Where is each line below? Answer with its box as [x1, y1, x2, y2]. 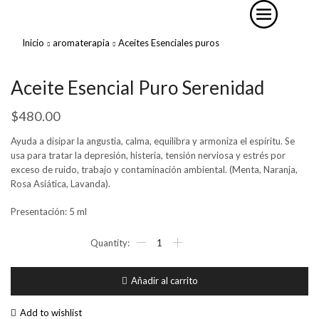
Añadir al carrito [130, 275, 198, 287]
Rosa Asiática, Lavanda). [11, 178, 110, 189]
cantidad [136, 280, 172, 292]
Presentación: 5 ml [11, 205, 87, 217]
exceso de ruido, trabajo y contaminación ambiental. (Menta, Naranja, [11, 164, 298, 175]
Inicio [22, 37, 44, 48]
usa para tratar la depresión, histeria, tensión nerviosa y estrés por [11, 150, 286, 161]
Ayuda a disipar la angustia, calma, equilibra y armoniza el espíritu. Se [11, 135, 295, 147]
